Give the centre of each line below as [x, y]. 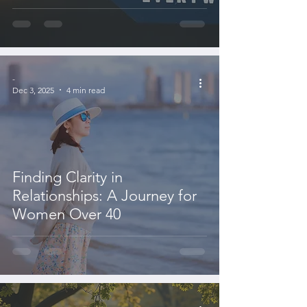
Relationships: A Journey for [105, 195]
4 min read [86, 90]
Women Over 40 [66, 214]
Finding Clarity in [67, 177]
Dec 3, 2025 [33, 90]
